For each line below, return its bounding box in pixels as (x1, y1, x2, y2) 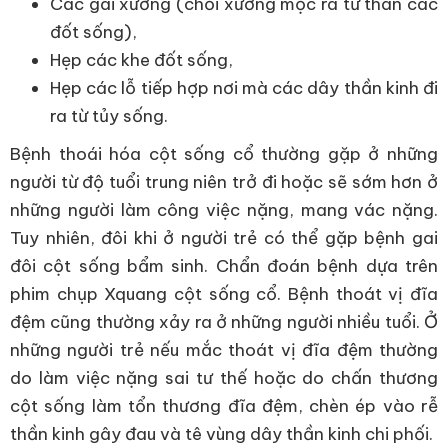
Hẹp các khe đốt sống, (50, 49, 237, 71)
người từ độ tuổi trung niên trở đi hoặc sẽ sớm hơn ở (10, 171, 438, 193)
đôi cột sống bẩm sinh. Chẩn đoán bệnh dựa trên (10, 255, 438, 277)
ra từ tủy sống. (50, 105, 172, 127)
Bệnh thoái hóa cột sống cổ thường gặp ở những (10, 143, 438, 165)
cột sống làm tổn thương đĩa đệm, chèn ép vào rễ (10, 395, 438, 417)
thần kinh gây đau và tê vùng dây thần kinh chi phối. (10, 423, 433, 445)
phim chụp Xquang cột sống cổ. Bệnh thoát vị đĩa (10, 283, 438, 305)
